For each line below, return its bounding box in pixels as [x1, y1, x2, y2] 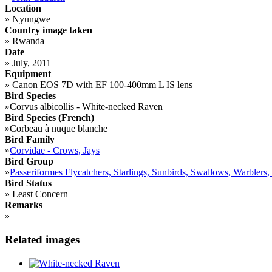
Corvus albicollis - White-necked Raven [10, 101, 163, 112]
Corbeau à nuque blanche [10, 123, 107, 134]
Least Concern [10, 189, 68, 200]
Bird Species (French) [5, 112, 94, 123]
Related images [5, 233, 80, 246]
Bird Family [5, 134, 55, 145]
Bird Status [5, 178, 52, 189]
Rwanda [10, 36, 44, 47]
